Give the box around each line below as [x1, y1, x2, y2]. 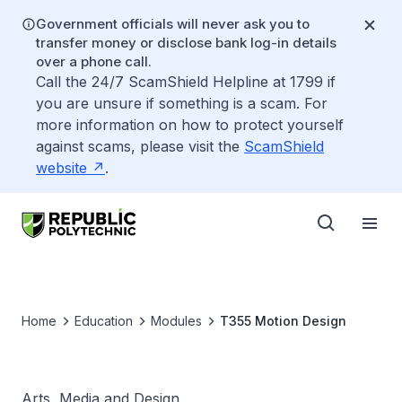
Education [74, 313, 133, 328]
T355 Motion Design [220, 313, 346, 328]
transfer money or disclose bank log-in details [36, 34, 336, 51]
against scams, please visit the [36, 137, 244, 155]
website [36, 159, 87, 177]
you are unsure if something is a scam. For [36, 94, 328, 112]
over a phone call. [36, 53, 152, 70]
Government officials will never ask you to [36, 15, 310, 32]
